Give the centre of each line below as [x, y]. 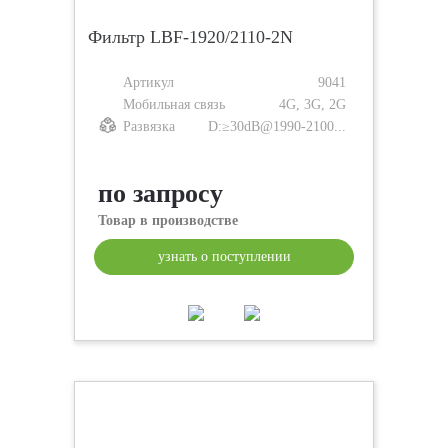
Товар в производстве [168, 220]
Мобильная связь [174, 104]
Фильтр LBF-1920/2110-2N [190, 37]
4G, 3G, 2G [312, 104]
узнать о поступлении [224, 256]
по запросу [160, 193]
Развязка [149, 126]
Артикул [148, 82]
